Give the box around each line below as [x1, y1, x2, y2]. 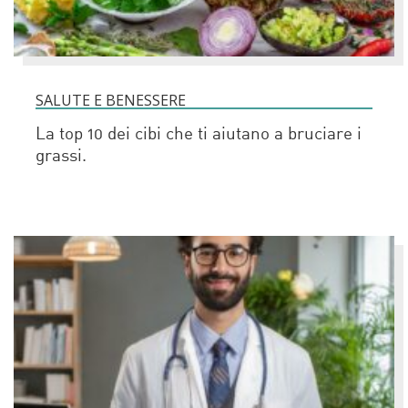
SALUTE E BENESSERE [36, 89, 186, 110]
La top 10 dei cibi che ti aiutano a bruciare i [36, 126, 362, 144]
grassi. [36, 148, 87, 166]
